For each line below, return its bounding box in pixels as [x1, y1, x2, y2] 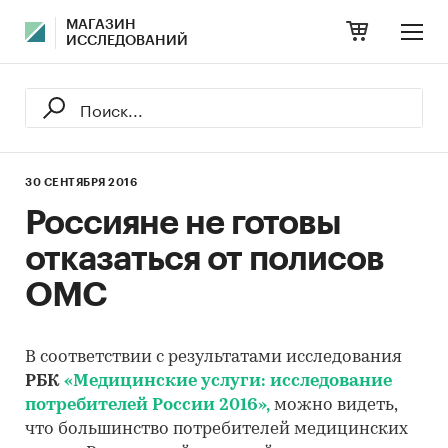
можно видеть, [270, 397, 397, 414]
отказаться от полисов [25, 242, 384, 276]
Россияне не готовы [25, 206, 341, 240]
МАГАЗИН [66, 18, 136, 32]
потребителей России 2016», [25, 397, 270, 414]
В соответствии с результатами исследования [25, 349, 402, 366]
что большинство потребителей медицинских [25, 421, 408, 438]
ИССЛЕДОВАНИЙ [66, 34, 188, 48]
